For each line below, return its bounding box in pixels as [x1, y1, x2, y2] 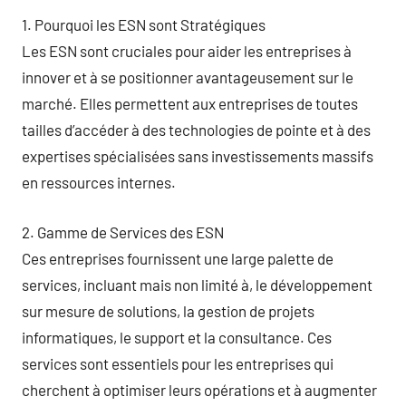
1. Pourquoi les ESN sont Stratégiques [22, 15, 266, 34]
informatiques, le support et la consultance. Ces [22, 327, 332, 346]
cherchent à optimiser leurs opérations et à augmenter [22, 380, 377, 399]
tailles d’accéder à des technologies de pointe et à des [22, 121, 371, 139]
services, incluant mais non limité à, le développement [22, 275, 372, 294]
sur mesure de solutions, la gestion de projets [22, 301, 314, 320]
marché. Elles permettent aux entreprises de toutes [22, 94, 358, 112]
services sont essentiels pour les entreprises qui [22, 353, 333, 372]
